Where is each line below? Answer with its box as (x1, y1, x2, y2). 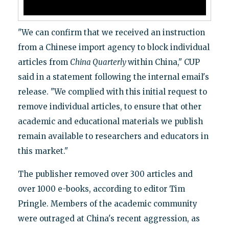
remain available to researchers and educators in (17, 131, 209, 141)
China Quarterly (70, 57, 128, 67)
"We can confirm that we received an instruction (17, 27, 205, 37)
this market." (17, 146, 68, 156)
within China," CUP (127, 57, 200, 67)
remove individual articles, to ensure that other (17, 101, 201, 111)
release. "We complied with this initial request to (17, 86, 207, 97)
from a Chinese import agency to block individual (17, 42, 210, 52)
